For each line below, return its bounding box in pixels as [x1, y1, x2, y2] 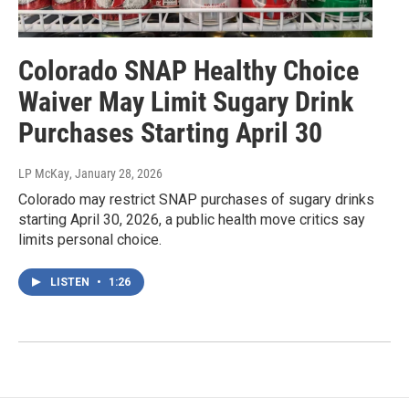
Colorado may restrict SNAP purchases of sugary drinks [18, 191, 374, 209]
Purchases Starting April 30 [18, 117, 322, 150]
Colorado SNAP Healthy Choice [18, 55, 359, 88]
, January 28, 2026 [69, 166, 163, 182]
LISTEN [50, 276, 92, 289]
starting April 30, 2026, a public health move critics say [18, 211, 365, 229]
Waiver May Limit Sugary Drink [18, 86, 353, 119]
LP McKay [18, 166, 69, 182]
